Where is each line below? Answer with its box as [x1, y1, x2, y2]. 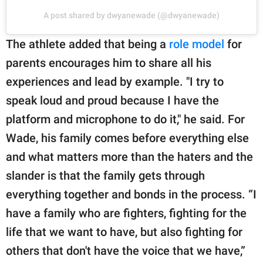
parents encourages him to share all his [6, 55, 211, 70]
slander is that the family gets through [6, 168, 205, 183]
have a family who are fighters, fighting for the [6, 205, 247, 220]
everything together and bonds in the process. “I [6, 187, 257, 201]
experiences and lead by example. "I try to [6, 74, 224, 89]
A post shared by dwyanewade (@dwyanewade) [43, 10, 220, 20]
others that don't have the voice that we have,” [6, 243, 245, 258]
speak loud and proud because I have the [6, 93, 219, 107]
